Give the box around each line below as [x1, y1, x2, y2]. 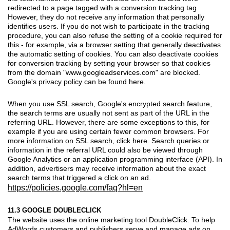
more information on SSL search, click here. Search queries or [8, 136, 209, 145]
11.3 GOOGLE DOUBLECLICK [8, 206, 101, 214]
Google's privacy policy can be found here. [8, 77, 146, 86]
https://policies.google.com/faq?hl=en [8, 183, 143, 192]
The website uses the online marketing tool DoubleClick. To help [8, 215, 215, 224]
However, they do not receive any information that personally [8, 12, 204, 21]
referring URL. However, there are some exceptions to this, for [8, 118, 209, 126]
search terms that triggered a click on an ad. [8, 173, 151, 182]
